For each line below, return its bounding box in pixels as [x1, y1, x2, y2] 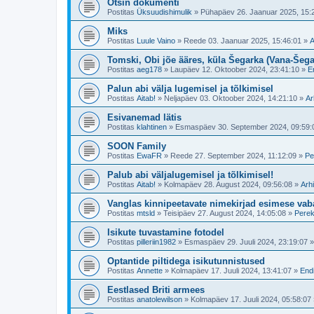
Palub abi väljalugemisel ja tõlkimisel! [107, 170, 273, 180]
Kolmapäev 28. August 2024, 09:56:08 [164, 180, 292, 189]
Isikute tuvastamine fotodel [107, 227, 224, 238]
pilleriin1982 [137, 238, 176, 246]
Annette [137, 266, 163, 275]
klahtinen [137, 123, 167, 131]
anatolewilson [137, 295, 182, 303]
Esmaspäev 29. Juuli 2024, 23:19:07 [184, 238, 308, 246]
